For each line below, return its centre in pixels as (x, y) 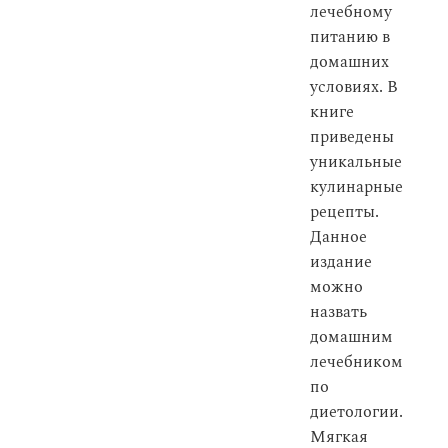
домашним (351, 337)
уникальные (356, 162)
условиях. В (354, 87)
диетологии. (356, 412)
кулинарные (356, 187)
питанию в (350, 37)
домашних (349, 62)
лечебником (356, 362)
